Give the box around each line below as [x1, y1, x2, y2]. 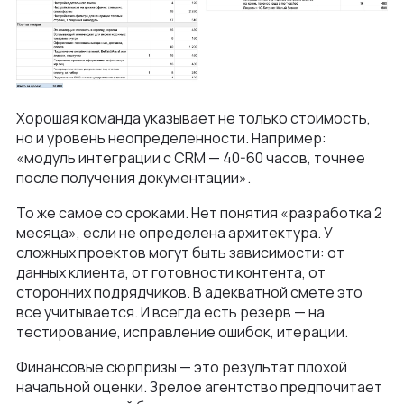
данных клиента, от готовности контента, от [16, 262, 326, 282]
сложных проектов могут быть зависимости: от [16, 242, 344, 262]
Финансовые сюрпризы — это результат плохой [16, 356, 347, 377]
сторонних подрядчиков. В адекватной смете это [16, 281, 363, 302]
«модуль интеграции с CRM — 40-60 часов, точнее [16, 147, 365, 168]
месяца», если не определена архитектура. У [16, 222, 333, 243]
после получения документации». [16, 167, 253, 188]
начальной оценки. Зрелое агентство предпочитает [16, 376, 382, 397]
